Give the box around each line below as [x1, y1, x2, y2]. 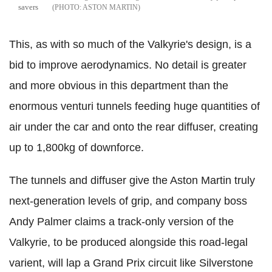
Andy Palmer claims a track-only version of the [9, 216, 234, 228]
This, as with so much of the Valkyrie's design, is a [9, 38, 251, 51]
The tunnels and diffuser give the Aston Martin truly [9, 174, 255, 187]
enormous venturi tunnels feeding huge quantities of [9, 100, 260, 113]
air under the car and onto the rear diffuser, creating [9, 121, 258, 134]
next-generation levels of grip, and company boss [9, 195, 247, 208]
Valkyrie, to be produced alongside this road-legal [9, 236, 248, 249]
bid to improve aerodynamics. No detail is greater [9, 59, 246, 72]
